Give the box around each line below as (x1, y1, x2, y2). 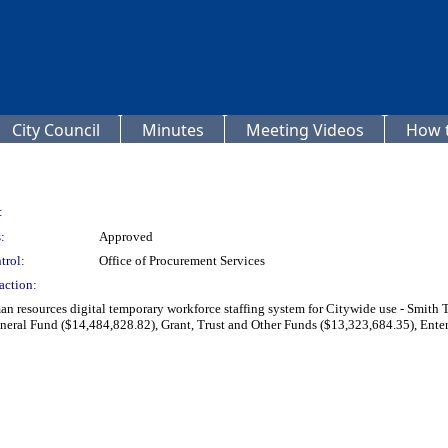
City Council (12, 119, 100, 141)
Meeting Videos (246, 119, 364, 141)
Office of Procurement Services (99, 253, 265, 268)
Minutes (142, 119, 204, 141)
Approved (99, 229, 153, 244)
